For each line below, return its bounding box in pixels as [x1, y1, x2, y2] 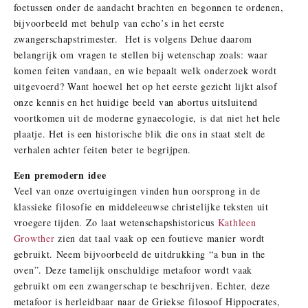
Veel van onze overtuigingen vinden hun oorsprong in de [13, 184, 261, 198]
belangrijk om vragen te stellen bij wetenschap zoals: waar [13, 48, 268, 62]
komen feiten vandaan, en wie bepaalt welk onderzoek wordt [13, 64, 277, 78]
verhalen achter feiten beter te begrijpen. [13, 143, 192, 157]
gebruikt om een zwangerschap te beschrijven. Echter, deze [13, 279, 270, 293]
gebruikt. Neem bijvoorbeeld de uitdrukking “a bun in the [13, 247, 265, 261]
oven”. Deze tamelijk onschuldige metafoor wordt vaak [13, 263, 253, 277]
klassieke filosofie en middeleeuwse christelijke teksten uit [13, 200, 269, 214]
